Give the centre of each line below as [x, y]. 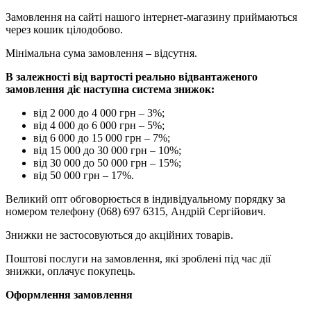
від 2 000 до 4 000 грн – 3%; [99, 112]
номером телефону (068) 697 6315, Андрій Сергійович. [136, 211]
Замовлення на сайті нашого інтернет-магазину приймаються [151, 17]
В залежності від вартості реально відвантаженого [132, 76]
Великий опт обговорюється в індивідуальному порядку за [145, 199]
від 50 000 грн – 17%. [84, 175]
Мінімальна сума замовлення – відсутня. [101, 53]
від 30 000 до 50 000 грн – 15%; [107, 162]
